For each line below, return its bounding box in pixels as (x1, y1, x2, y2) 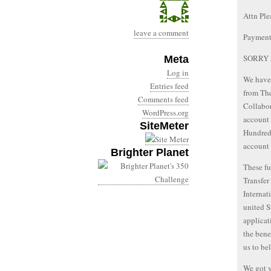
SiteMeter (140, 120, 189, 132)
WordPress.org (142, 107, 189, 118)
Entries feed (150, 80, 189, 91)
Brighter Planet (111, 146, 189, 158)
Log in (167, 67, 189, 78)
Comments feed (138, 94, 189, 105)
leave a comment (134, 27, 189, 38)
